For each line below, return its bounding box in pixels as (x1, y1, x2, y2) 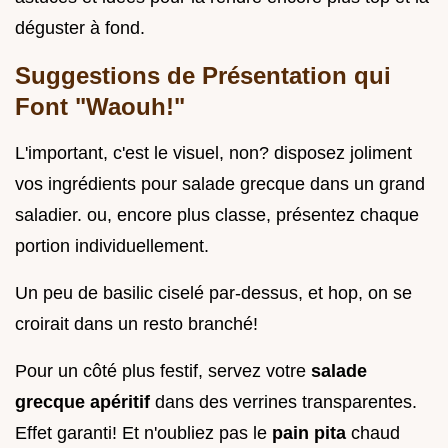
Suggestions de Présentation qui (15, 62, 391, 90)
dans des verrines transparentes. (155, 392, 417, 413)
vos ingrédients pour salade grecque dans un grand (15, 174, 425, 195)
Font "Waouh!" (15, 93, 185, 121)
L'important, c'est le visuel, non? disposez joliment (15, 143, 412, 164)
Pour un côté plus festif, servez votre (15, 361, 311, 382)
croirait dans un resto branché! (15, 314, 258, 335)
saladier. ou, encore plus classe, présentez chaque (15, 205, 419, 226)
